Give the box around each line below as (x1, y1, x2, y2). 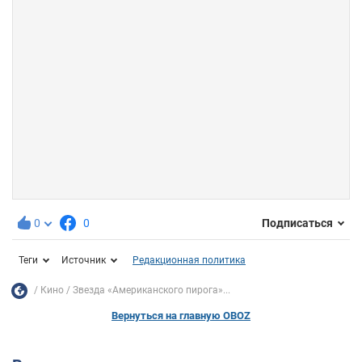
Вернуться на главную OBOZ (112, 309, 250, 322)
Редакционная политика (133, 254, 246, 266)
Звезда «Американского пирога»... (73, 284, 230, 297)
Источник (61, 254, 106, 266)
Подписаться (262, 217, 333, 230)
